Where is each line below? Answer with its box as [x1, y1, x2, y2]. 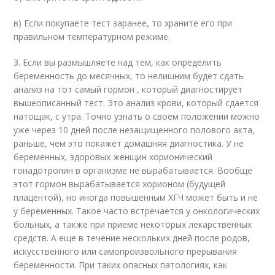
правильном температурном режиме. [14, 31, 171, 42]
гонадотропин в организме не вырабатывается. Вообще [14, 165, 253, 176]
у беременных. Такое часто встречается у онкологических [14, 205, 260, 217]
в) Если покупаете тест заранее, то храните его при [14, 17, 233, 29]
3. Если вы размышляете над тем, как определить [14, 56, 222, 68]
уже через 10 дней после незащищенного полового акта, [14, 124, 255, 136]
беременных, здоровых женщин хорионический [14, 151, 213, 163]
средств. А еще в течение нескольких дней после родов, [14, 232, 250, 244]
